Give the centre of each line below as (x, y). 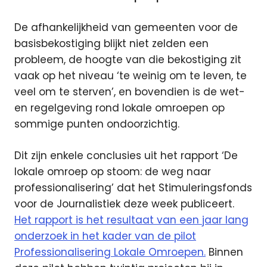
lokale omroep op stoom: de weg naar (113, 171)
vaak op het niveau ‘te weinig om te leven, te (131, 76)
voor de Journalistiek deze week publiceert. (124, 204)
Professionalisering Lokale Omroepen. (110, 252)
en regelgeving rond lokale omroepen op (119, 108)
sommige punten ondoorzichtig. (97, 124)
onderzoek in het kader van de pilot (105, 236)
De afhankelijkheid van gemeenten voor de (126, 28)
